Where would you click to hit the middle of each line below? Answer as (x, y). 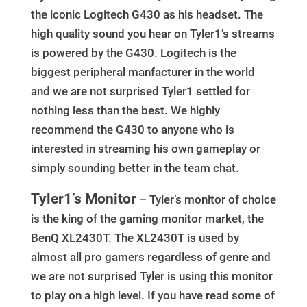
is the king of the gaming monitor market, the (147, 218)
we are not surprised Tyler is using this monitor (151, 276)
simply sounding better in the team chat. (135, 168)
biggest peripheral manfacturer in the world (143, 72)
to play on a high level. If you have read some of (152, 295)
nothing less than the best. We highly (125, 110)
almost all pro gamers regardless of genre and (150, 257)
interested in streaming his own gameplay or (145, 148)
